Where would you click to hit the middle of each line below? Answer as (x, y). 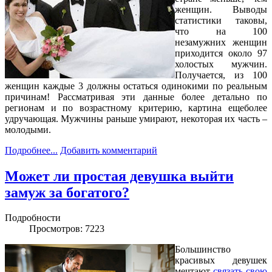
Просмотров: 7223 (67, 229)
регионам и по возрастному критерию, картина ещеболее (136, 107)
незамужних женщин (221, 42)
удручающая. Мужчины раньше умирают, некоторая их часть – (136, 118)
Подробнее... (31, 150)
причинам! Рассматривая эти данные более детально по (136, 97)
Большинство (203, 250)
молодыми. (28, 129)
